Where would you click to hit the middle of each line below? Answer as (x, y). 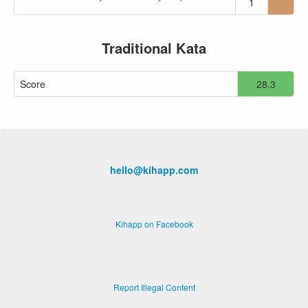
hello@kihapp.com (154, 170)
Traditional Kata (154, 48)
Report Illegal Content (154, 287)
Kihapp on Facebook (154, 224)
